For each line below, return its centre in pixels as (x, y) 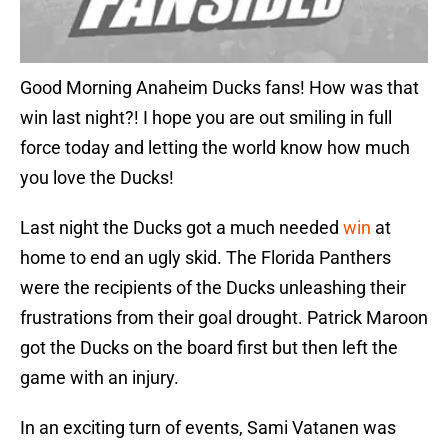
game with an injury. (99, 378)
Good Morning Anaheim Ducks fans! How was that (219, 88)
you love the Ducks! (97, 178)
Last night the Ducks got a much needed (181, 228)
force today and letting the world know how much (215, 148)
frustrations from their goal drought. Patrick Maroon (224, 318)
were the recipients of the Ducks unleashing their (213, 288)
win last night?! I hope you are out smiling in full (206, 118)
